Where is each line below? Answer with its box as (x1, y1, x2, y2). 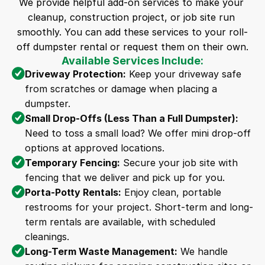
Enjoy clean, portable (121, 186, 221, 198)
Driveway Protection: (25, 68, 126, 80)
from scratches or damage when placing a (25, 83, 217, 95)
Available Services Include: (62, 54, 203, 67)
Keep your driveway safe (126, 68, 241, 80)
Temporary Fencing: (25, 157, 120, 169)
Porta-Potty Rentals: (25, 186, 121, 198)
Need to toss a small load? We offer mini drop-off (25, 127, 251, 139)
